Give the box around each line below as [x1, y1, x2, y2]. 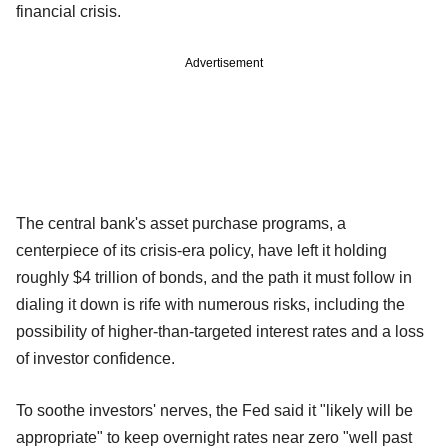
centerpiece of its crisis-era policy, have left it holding [16, 242, 387, 260]
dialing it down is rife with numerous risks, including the [16, 296, 405, 314]
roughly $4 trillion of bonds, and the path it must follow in [16, 269, 412, 287]
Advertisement [185, 56, 263, 71]
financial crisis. [16, 3, 121, 21]
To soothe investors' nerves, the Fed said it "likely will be [16, 402, 413, 420]
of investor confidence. [16, 350, 175, 368]
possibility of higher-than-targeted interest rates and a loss [16, 323, 424, 341]
